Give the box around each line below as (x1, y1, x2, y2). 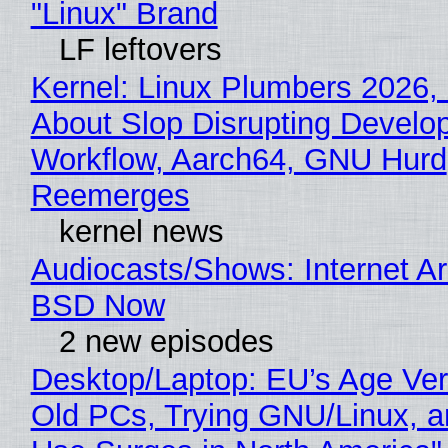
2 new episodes (58, 324, 274, 360)
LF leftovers (58, 32, 222, 68)
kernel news (58, 214, 224, 250)
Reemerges (30, 178, 190, 214)
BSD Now (30, 288, 165, 324)
